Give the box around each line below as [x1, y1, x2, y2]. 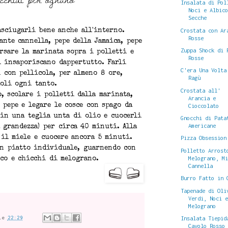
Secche [188, 14, 207, 21]
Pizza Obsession [181, 134, 227, 141]
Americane [188, 122, 216, 129]
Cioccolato [188, 102, 219, 109]
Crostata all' [181, 87, 221, 94]
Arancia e [188, 94, 216, 101]
